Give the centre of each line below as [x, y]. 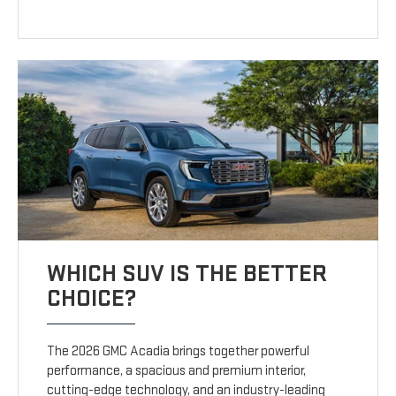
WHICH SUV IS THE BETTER [187, 274]
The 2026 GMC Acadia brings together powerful [179, 352]
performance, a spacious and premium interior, [177, 371]
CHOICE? [92, 299]
